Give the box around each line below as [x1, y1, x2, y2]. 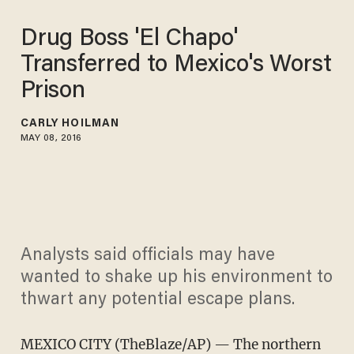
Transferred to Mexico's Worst [20, 53, 332, 77]
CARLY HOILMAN [20, 118, 120, 130]
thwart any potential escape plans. [20, 292, 295, 310]
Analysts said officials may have [20, 247, 275, 265]
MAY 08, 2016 [20, 133, 82, 143]
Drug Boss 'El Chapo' [20, 27, 238, 51]
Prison [20, 79, 86, 104]
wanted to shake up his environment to [20, 269, 333, 288]
